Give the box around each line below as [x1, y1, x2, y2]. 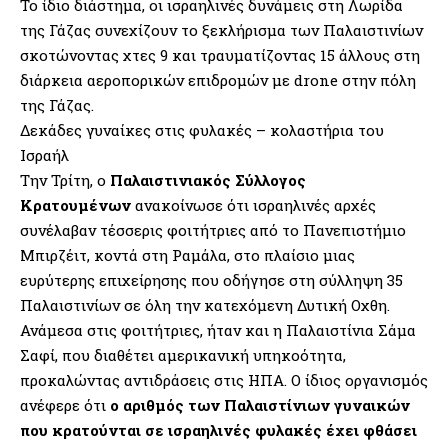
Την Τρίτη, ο [20, 169, 110, 190]
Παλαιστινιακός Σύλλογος [110, 169, 306, 190]
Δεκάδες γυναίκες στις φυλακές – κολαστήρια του [20, 119, 384, 140]
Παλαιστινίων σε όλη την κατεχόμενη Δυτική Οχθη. [20, 294, 390, 315]
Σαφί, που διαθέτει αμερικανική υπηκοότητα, [20, 344, 346, 365]
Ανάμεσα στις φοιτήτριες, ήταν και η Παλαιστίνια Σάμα [20, 319, 416, 340]
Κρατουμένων [20, 194, 131, 215]
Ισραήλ [20, 144, 69, 165]
